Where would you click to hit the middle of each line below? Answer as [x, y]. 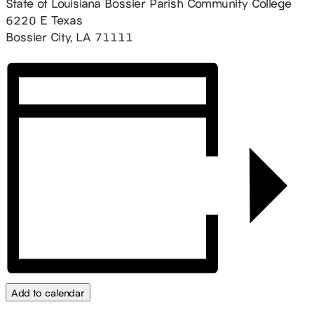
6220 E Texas [44, 19]
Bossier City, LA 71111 [69, 36]
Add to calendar [48, 293]
